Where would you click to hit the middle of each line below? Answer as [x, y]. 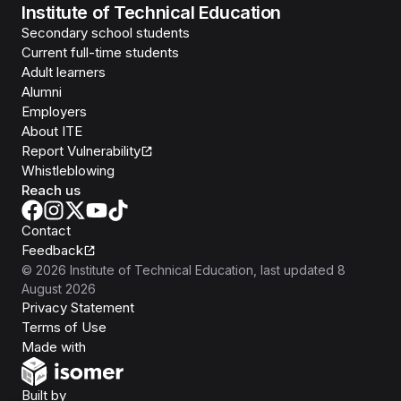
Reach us [51, 190]
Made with [54, 347]
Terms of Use [64, 327]
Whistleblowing [68, 171]
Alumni [42, 92]
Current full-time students [100, 52]
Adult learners [64, 72]
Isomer [107, 346]
